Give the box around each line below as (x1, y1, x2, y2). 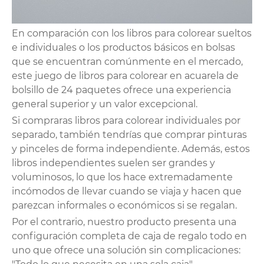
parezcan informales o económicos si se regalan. (12, 199, 237, 211)
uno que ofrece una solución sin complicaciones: (12, 244, 240, 256)
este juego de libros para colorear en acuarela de (12, 70, 239, 81)
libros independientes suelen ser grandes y (12, 157, 215, 169)
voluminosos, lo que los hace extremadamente (12, 171, 233, 183)
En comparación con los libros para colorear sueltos (12, 27, 252, 39)
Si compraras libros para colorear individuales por (12, 114, 240, 126)
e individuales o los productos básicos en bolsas (12, 41, 235, 53)
